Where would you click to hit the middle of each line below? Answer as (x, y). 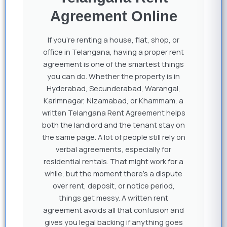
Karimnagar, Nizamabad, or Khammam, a (113, 100)
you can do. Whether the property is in (113, 76)
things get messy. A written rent (113, 198)
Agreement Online (113, 16)
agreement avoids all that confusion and (113, 210)
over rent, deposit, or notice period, (113, 185)
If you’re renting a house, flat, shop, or (113, 40)
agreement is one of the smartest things (113, 64)
